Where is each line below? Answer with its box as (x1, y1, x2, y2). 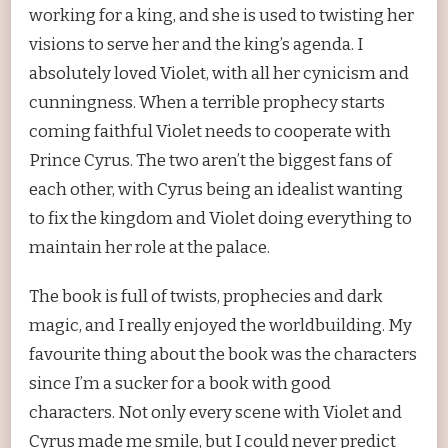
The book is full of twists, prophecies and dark (29, 285, 383, 307)
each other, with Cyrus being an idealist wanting (29, 178, 403, 200)
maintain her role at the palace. (29, 236, 270, 258)
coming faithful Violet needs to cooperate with (29, 120, 391, 142)
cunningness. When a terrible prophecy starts (29, 91, 385, 113)
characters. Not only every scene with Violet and (29, 401, 402, 423)
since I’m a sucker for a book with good (29, 372, 331, 394)
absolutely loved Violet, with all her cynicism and (29, 62, 409, 84)
